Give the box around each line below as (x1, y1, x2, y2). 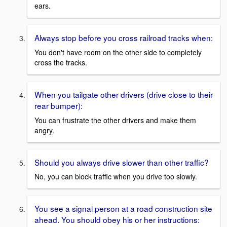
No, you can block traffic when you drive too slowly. (34, 171, 197, 182)
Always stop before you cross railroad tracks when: (34, 32, 213, 44)
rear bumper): (34, 100, 83, 111)
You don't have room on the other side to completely (34, 47, 202, 58)
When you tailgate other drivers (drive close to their (34, 89, 213, 100)
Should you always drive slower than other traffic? (34, 156, 209, 168)
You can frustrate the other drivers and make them (34, 115, 196, 125)
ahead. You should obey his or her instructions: (34, 214, 200, 225)
